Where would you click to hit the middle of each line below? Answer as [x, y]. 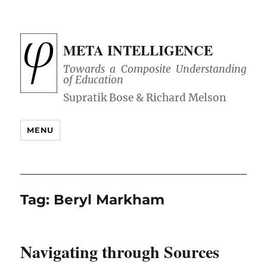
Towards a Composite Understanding [155, 69]
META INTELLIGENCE [138, 50]
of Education [94, 80]
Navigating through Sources [120, 252]
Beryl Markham [109, 200]
